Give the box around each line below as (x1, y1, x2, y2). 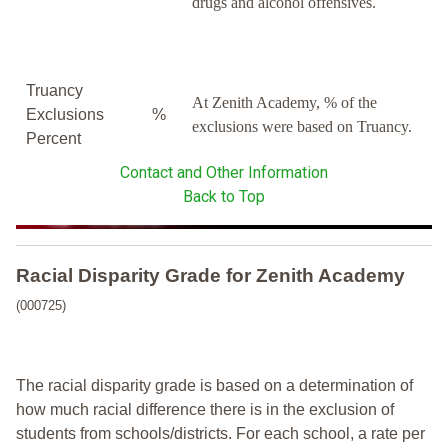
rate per (367, 425, 425, 443)
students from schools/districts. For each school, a (16, 425, 367, 443)
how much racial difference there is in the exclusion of (16, 401, 394, 419)
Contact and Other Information (120, 163, 328, 183)
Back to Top (183, 187, 265, 207)
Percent (26, 130, 81, 148)
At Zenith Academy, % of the (192, 94, 377, 112)
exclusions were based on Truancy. (192, 118, 412, 136)
